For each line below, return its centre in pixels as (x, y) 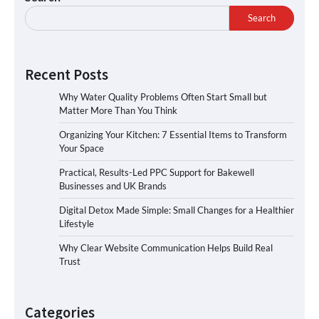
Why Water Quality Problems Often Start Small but (163, 96)
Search (262, 18)
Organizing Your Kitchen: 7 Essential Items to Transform (173, 134)
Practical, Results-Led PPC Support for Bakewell (157, 172)
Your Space (82, 148)
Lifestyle (77, 223)
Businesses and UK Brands (113, 185)
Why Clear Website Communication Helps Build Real (166, 247)
